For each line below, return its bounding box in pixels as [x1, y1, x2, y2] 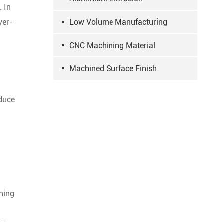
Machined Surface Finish [69, 64, 157, 73]
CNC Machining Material [69, 41, 155, 50]
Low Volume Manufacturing [69, 17, 167, 27]
